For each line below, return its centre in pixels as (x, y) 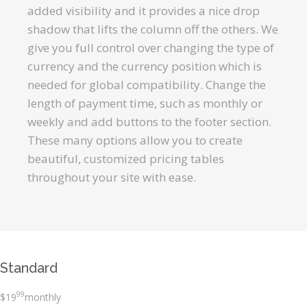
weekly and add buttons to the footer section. (149, 122)
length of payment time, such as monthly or (145, 103)
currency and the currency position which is (145, 66)
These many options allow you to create (135, 140)
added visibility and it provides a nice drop (144, 11)
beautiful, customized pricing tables (126, 159)
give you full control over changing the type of (151, 48)
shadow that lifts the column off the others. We (153, 29)
